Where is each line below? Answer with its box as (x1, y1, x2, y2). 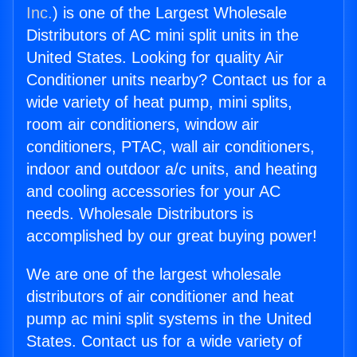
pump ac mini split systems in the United (26, 310, 312, 328)
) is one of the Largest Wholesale (53, 4, 287, 22)
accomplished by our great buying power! (26, 227, 317, 245)
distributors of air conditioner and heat (26, 288, 294, 306)
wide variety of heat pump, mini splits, (26, 93, 292, 112)
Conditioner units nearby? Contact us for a (26, 71, 326, 89)
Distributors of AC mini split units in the (26, 26, 299, 45)
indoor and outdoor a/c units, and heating (26, 160, 317, 178)
